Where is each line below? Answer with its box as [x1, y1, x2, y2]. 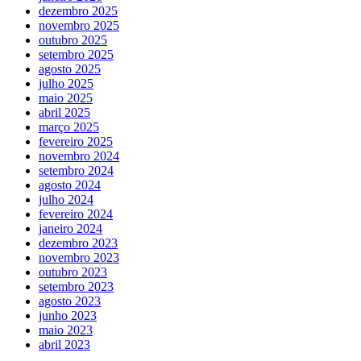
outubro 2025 [39, 32, 107, 47]
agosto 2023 [39, 293, 101, 308]
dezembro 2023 [39, 235, 118, 250]
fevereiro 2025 [39, 134, 113, 148]
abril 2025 [39, 105, 90, 119]
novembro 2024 [39, 148, 119, 163]
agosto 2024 [39, 177, 101, 192]
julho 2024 [39, 192, 93, 206]
